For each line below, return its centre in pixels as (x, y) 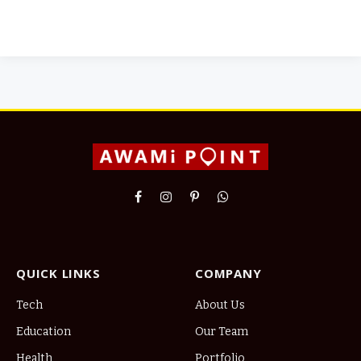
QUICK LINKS (58, 273)
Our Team (222, 331)
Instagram (193, 204)
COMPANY (228, 273)
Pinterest (220, 204)
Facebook (163, 204)
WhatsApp (251, 204)
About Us (220, 305)
